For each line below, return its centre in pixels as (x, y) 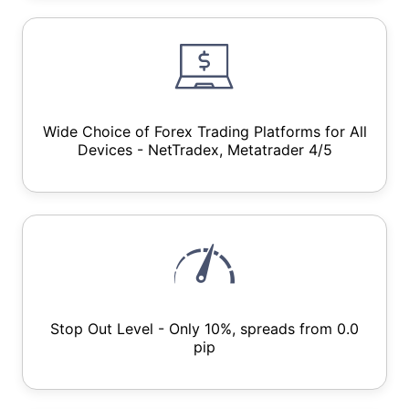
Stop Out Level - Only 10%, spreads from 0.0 (204, 329)
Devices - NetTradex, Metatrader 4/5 (204, 150)
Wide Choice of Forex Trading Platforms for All (204, 131)
